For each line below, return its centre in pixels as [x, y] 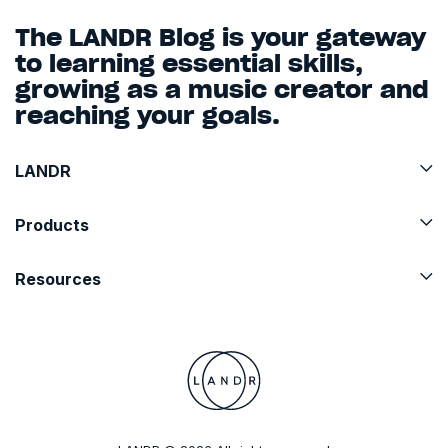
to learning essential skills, [189, 63]
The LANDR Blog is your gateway [220, 37]
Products [52, 225]
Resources [58, 279]
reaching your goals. [147, 115]
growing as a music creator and [222, 89]
